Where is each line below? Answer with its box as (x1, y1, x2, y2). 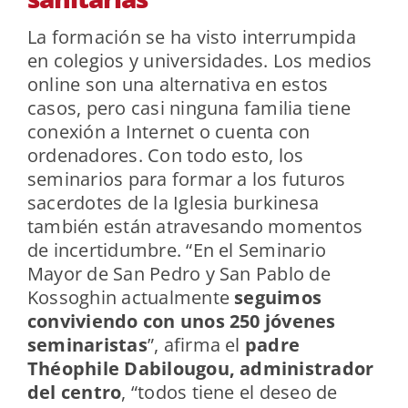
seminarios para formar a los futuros (26, 167, 346, 192)
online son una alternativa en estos (26, 72, 329, 97)
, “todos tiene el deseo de (121, 380, 338, 405)
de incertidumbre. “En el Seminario (26, 238, 327, 263)
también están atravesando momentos (26, 214, 363, 240)
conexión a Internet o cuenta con (26, 119, 311, 145)
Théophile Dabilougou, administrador (26, 356, 374, 382)
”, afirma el (147, 332, 245, 358)
